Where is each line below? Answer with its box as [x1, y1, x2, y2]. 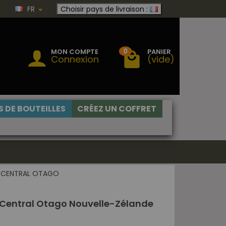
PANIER [147, 46, 171, 56]
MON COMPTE [51, 46, 98, 56]
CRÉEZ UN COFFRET [77, 103, 156, 115]
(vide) [147, 52, 175, 66]
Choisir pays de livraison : [61, 4, 148, 14]
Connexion [51, 52, 99, 66]
